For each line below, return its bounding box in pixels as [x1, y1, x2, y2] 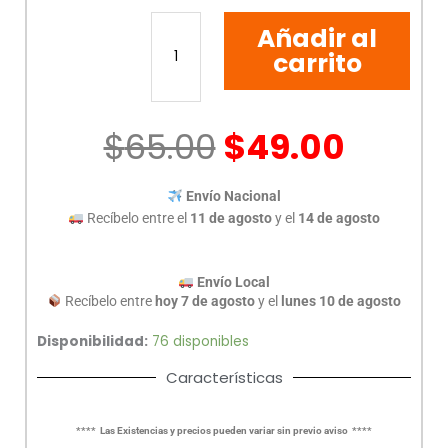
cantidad [150, 112, 211, 132]
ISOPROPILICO [150, 24, 241, 44]
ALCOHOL [150, 2, 213, 22]
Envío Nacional [185, 188, 281, 205]
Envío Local [196, 273, 270, 290]
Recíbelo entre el [83, 210, 190, 227]
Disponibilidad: [37, 331, 148, 351]
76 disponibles [152, 331, 249, 351]
